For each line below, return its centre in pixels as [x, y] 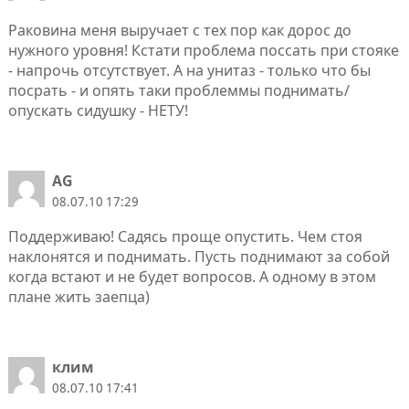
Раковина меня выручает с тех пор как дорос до [179, 31]
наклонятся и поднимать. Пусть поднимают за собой [199, 257]
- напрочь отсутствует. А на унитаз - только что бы [189, 71]
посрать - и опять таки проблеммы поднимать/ [178, 91]
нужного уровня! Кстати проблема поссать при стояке [203, 51]
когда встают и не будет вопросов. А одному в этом [192, 277]
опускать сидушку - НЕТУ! [98, 111]
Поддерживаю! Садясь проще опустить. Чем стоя [185, 237]
